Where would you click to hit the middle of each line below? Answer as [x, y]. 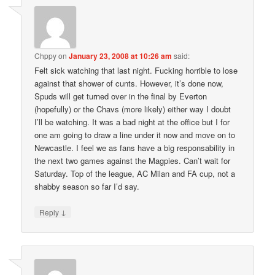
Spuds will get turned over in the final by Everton [121, 96]
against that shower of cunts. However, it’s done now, [129, 83]
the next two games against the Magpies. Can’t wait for [133, 161]
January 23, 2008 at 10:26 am [121, 56]
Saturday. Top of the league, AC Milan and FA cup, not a [135, 174]
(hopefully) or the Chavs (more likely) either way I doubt [133, 109]
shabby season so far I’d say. [87, 187]
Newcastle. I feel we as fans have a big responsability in [135, 148]
